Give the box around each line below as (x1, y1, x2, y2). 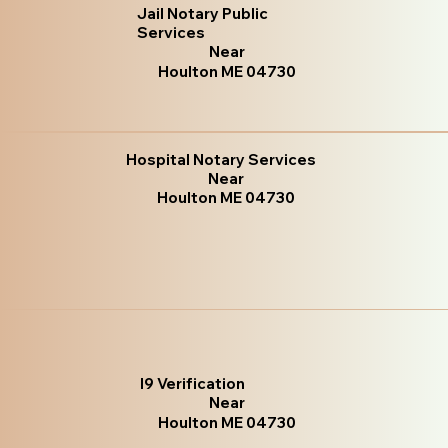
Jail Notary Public (137, 3, 269, 23)
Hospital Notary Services (126, 150, 317, 170)
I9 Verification (140, 373, 246, 393)
